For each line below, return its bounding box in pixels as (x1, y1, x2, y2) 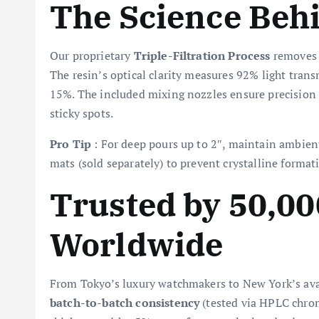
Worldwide (50, 224, 224, 265)
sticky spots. (50, 105, 114, 121)
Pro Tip (50, 136, 92, 152)
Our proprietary (50, 48, 134, 63)
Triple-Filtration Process (133, 48, 271, 63)
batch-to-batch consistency (50, 295, 200, 310)
